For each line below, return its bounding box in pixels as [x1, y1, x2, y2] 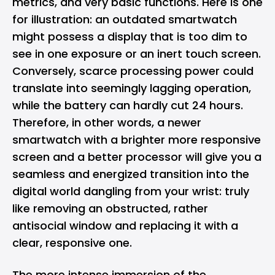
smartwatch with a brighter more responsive [12, 132, 261, 147]
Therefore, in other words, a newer [12, 115, 201, 130]
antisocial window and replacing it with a [12, 218, 238, 233]
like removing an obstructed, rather [12, 201, 208, 216]
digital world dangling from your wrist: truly [12, 184, 249, 199]
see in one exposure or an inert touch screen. [12, 46, 261, 61]
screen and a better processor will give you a [12, 149, 261, 165]
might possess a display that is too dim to [12, 29, 247, 44]
